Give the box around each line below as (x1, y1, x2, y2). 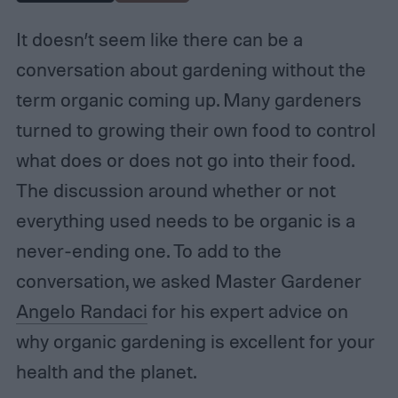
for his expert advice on (147, 298, 348, 322)
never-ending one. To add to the (15, 238, 282, 262)
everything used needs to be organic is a (15, 208, 355, 232)
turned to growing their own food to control (15, 117, 376, 141)
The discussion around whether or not (15, 178, 336, 202)
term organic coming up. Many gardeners (15, 87, 362, 111)
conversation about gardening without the (15, 57, 366, 81)
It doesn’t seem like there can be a (15, 27, 303, 51)
